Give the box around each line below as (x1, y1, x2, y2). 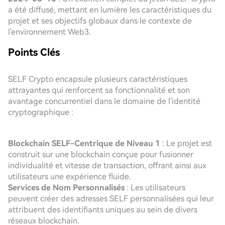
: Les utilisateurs (125, 183, 185, 192)
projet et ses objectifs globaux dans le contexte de (8, 16, 192, 26)
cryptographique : (8, 107, 73, 117)
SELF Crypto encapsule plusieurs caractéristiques (8, 74, 187, 84)
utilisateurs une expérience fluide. (8, 172, 131, 181)
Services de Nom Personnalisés (8, 183, 125, 192)
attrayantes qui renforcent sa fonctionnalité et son (8, 85, 190, 95)
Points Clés (8, 46, 60, 58)
